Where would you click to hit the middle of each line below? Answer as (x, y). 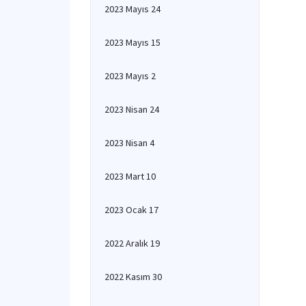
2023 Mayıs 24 (133, 9)
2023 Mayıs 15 (133, 42)
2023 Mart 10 (130, 176)
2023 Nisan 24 (132, 109)
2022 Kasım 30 (133, 277)
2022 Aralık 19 (132, 243)
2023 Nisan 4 (129, 143)
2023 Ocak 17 (131, 210)
